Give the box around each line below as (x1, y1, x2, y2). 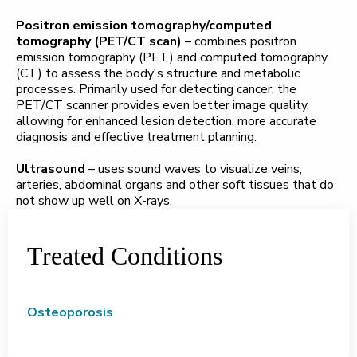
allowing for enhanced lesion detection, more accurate (16, 112, 316, 130)
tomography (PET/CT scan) (16, 32, 185, 50)
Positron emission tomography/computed (16, 16, 272, 34)
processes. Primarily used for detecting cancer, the (16, 80, 296, 98)
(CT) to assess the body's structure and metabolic (16, 64, 300, 82)
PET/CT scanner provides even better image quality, (16, 96, 309, 114)
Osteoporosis (27, 303, 113, 321)
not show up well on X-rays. (16, 191, 172, 210)
